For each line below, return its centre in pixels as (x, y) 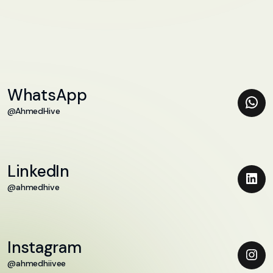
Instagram (44, 247)
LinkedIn (38, 171)
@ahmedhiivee (37, 263)
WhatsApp (47, 95)
